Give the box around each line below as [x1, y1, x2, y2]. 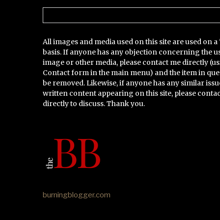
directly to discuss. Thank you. [43, 99, 145, 109]
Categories [42, 7, 78, 18]
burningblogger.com [43, 191, 110, 200]
